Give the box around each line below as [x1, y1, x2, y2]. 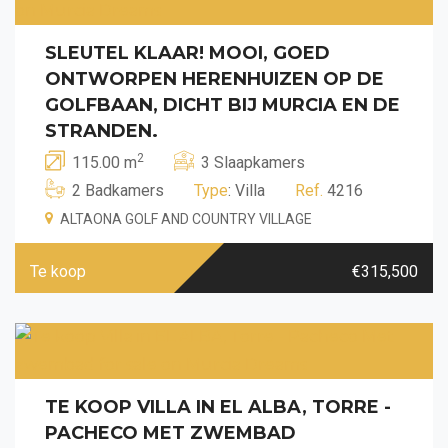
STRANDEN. [45, 119, 158, 142]
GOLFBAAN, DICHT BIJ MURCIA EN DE [45, 93, 400, 116]
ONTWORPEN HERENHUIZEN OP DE [45, 67, 384, 90]
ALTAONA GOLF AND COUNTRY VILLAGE [60, 210, 312, 227]
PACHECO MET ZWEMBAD [45, 421, 296, 444]
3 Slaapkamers [201, 152, 305, 172]
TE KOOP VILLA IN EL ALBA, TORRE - [45, 395, 391, 418]
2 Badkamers [72, 180, 164, 200]
